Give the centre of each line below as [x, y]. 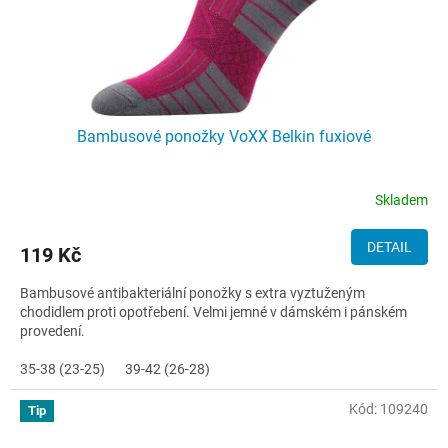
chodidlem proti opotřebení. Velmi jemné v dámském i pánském [213, 312]
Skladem [401, 199]
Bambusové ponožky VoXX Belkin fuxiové [224, 137]
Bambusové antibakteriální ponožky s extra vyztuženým [192, 293]
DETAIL [389, 247]
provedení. [52, 331]
